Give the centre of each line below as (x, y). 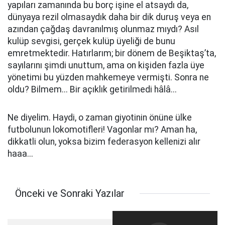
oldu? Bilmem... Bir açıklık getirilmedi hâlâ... (92, 89)
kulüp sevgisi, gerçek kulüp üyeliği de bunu (91, 41)
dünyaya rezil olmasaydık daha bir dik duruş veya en (109, 17)
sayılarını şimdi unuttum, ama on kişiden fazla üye (106, 65)
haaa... (20, 154)
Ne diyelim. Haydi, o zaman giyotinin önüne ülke (100, 118)
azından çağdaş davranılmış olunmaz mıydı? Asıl (103, 29)
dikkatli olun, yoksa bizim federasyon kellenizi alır (104, 142)
